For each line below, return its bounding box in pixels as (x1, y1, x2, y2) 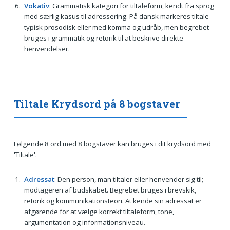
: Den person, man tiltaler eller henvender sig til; (54, 174, 203, 184)
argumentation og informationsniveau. (24, 217, 145, 227)
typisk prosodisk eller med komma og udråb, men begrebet (24, 22, 209, 32)
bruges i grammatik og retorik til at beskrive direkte (24, 33, 183, 43)
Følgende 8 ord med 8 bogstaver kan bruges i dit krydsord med (13, 139, 211, 148)
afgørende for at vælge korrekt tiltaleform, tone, (24, 206, 174, 216)
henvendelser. (24, 44, 70, 53)
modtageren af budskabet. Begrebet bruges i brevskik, (24, 185, 196, 195)
